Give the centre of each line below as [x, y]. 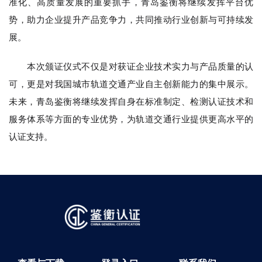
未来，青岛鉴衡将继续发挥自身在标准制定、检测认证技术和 [131, 102]
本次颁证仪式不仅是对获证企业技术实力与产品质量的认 [131, 67]
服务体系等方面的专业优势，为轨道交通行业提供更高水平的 [131, 119]
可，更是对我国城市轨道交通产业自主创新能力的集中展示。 [131, 84]
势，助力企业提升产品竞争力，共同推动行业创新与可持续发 [131, 20]
